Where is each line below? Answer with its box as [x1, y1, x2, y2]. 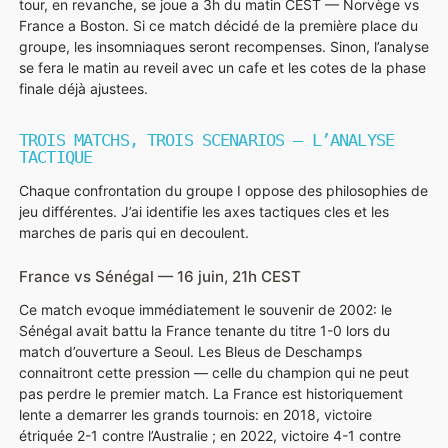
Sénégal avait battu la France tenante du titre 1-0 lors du [19, 321, 390, 339]
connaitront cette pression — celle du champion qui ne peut [19, 363, 409, 381]
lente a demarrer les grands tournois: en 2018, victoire [19, 405, 372, 423]
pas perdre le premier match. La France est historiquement [19, 384, 403, 402]
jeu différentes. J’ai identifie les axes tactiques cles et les [19, 203, 389, 220]
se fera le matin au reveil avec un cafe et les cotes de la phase [19, 59, 426, 77]
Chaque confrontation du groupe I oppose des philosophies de [19, 182, 428, 199]
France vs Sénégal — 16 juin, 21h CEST [19, 266, 301, 286]
